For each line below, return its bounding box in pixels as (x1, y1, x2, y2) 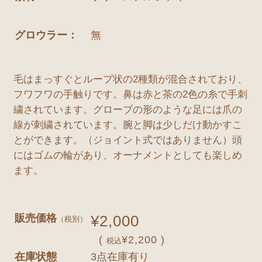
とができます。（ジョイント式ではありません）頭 (13, 135, 243, 146)
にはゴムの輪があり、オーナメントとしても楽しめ (13, 150, 243, 161)
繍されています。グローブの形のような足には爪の (13, 104, 243, 115)
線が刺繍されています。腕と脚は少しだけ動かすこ (13, 119, 243, 130)
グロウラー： (15, 29, 78, 41)
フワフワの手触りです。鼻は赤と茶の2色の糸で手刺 (13, 89, 248, 100)
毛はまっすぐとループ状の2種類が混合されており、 (13, 74, 248, 85)
